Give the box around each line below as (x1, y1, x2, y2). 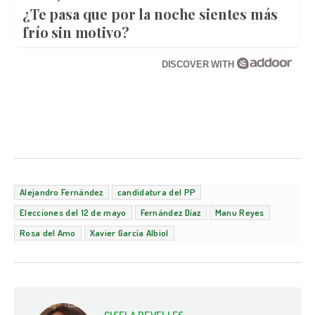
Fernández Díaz (140, 207, 201, 219)
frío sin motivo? (22, 22, 129, 42)
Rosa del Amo (20, 227, 76, 239)
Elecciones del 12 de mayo (20, 207, 127, 219)
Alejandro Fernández (20, 186, 103, 198)
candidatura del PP (117, 186, 196, 198)
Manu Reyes (214, 207, 264, 219)
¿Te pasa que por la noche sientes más (22, 4, 278, 24)
